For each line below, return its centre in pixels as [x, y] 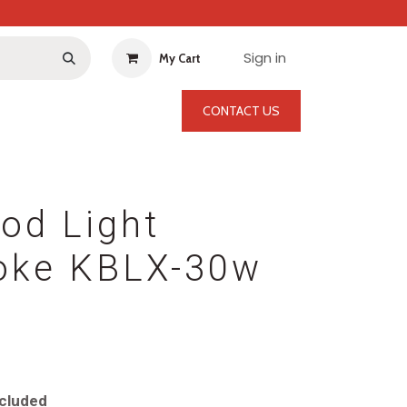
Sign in [265, 58]
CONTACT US [241, 110]
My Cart [180, 58]
